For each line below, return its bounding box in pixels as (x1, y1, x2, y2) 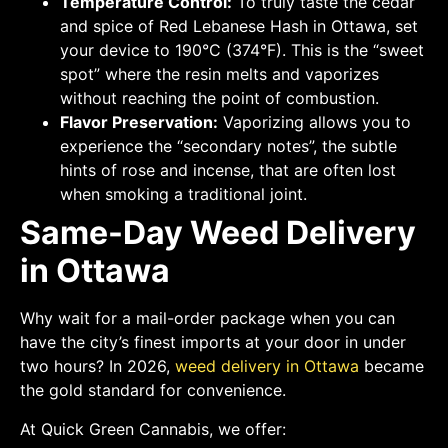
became (359, 356, 424, 377)
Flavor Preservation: (60, 112, 218, 133)
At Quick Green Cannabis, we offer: (20, 418, 286, 439)
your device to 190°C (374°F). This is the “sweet (60, 40, 424, 61)
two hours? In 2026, (20, 356, 175, 377)
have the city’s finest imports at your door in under (20, 332, 406, 353)
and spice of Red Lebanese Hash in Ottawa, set (60, 16, 418, 37)
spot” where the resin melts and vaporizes (60, 64, 379, 85)
